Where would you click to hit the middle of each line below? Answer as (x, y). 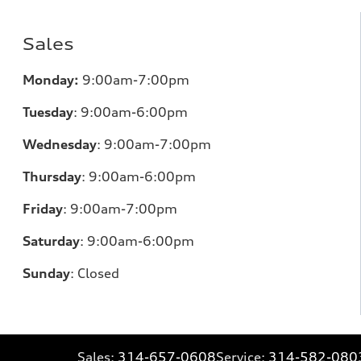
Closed (98, 273)
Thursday (52, 176)
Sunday (46, 273)
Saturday (51, 241)
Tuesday (48, 112)
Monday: (51, 79)
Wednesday (60, 144)
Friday (43, 208)
